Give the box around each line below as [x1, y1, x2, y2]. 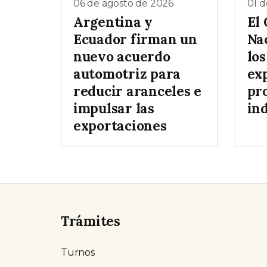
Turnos [61, 247, 95, 259]
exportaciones [73, 117, 167, 135]
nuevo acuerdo [73, 48, 170, 66]
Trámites [61, 212, 120, 230]
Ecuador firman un [73, 30, 197, 48]
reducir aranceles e [73, 82, 201, 100]
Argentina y [73, 13, 153, 31]
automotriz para [73, 65, 181, 83]
